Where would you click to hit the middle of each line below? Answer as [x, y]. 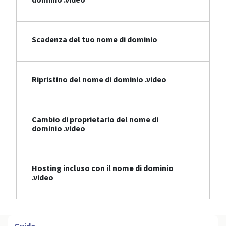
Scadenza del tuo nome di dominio [95, 40]
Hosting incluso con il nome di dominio [103, 168]
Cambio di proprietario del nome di [95, 119]
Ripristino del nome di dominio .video [99, 79]
